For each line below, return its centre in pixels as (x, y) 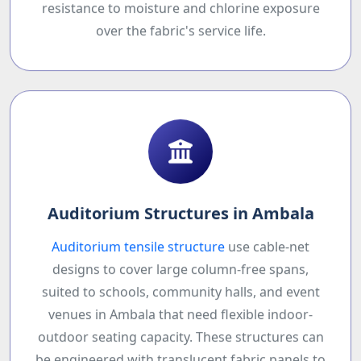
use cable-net (267, 251)
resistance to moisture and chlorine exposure (180, 12)
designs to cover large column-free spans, (180, 274)
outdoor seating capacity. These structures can (180, 341)
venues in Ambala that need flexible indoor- (180, 319)
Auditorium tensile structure (138, 251)
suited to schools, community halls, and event (180, 296)
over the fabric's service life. (180, 35)
